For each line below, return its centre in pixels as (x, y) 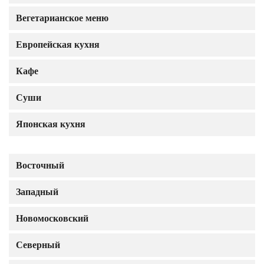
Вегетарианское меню (62, 18)
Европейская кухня (58, 44)
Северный (38, 245)
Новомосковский (52, 218)
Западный (37, 192)
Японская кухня (51, 124)
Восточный (40, 165)
